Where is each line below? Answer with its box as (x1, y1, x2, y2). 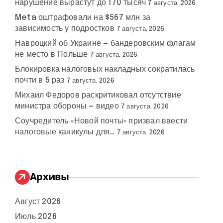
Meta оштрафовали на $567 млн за (15, 13, 151, 22)
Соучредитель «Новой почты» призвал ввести (15, 117, 188, 125)
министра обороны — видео (15, 102, 119, 111)
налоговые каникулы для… (15, 128, 115, 136)
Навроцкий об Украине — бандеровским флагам (15, 39, 196, 48)
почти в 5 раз (15, 76, 65, 85)
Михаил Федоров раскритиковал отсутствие (15, 91, 181, 100)
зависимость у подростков (15, 24, 114, 33)
